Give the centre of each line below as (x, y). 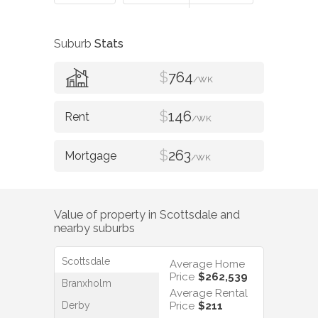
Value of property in (107, 214)
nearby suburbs (94, 228)
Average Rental (209, 294)
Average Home (207, 264)
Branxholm (87, 284)
